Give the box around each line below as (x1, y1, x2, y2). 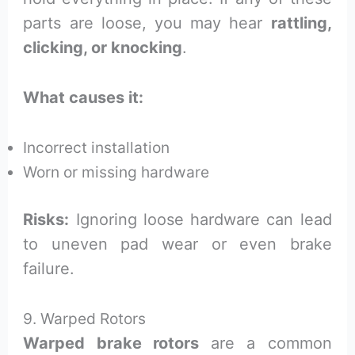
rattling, (270, 13, 332, 33)
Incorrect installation (23, 138, 170, 158)
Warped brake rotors (23, 333, 199, 353)
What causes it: (23, 88, 144, 108)
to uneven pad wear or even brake (23, 234, 332, 254)
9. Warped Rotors (23, 308, 147, 328)
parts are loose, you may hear (23, 13, 271, 33)
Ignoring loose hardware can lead (69, 209, 332, 229)
